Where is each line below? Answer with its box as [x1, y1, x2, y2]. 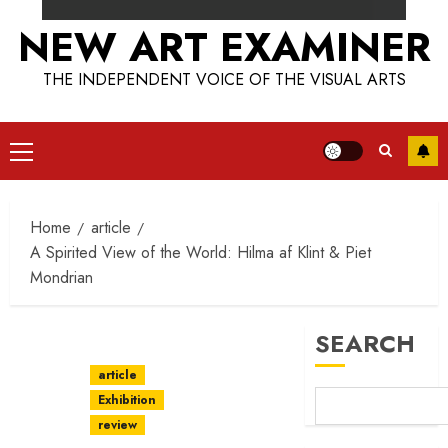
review [98, 416, 137, 434]
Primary [20, 142, 70, 165]
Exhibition [98, 391, 156, 409]
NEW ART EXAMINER [17, 18, 431, 76]
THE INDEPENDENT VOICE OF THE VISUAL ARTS [42, 68, 406, 91]
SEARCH [315, 326, 416, 361]
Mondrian [30, 266, 93, 289]
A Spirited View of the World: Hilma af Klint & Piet [30, 241, 371, 264]
